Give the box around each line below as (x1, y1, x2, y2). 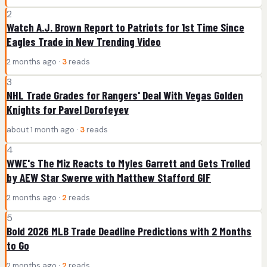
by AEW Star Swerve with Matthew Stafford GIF (7, 170, 211, 184)
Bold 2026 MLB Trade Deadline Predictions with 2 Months (7, 223, 252, 238)
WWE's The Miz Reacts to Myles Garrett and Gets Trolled (7, 156, 250, 170)
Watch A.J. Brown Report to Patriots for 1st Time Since (7, 20, 244, 34)
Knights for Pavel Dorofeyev (7, 102, 129, 116)
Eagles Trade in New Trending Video (7, 34, 161, 48)
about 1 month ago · (7, 124, 80, 135)
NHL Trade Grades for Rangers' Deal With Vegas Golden (7, 88, 243, 102)
